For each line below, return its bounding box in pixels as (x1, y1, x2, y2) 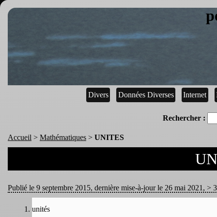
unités (32, 204, 50, 213)
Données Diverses (118, 91, 174, 99)
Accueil (8, 133, 31, 141)
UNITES (94, 133, 124, 141)
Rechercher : (163, 113, 206, 122)
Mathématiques (40, 133, 86, 141)
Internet (183, 91, 207, 99)
